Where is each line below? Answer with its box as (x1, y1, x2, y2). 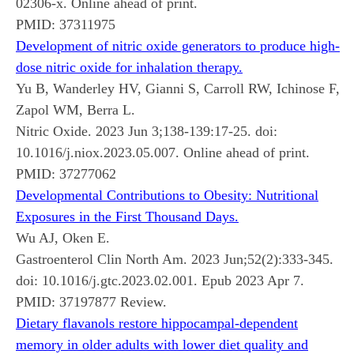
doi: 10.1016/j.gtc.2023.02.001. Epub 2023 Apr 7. (16, 272, 304, 288)
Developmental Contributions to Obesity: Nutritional (16, 186, 318, 203)
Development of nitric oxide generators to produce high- (16, 37, 340, 54)
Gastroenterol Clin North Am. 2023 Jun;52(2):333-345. (16, 250, 333, 267)
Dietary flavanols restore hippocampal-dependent (16, 314, 298, 331)
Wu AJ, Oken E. (16, 229, 110, 246)
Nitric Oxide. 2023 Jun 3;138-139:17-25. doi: (16, 122, 277, 139)
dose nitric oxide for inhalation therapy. (16, 58, 243, 75)
